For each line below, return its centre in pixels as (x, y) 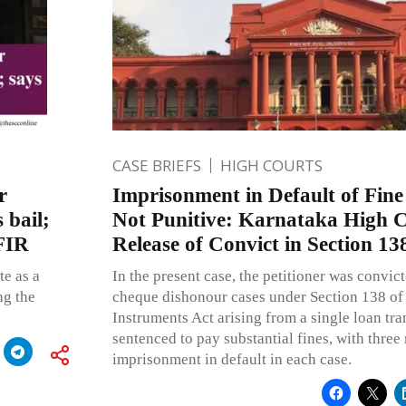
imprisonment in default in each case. (232, 359)
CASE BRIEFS (156, 165)
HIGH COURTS (271, 165)
